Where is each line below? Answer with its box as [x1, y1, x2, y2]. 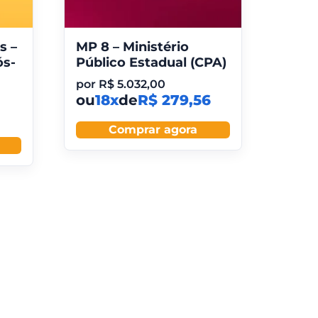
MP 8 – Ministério [76, 39, 190, 55]
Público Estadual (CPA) [76, 55, 227, 71]
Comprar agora [109, 123, 198, 137]
